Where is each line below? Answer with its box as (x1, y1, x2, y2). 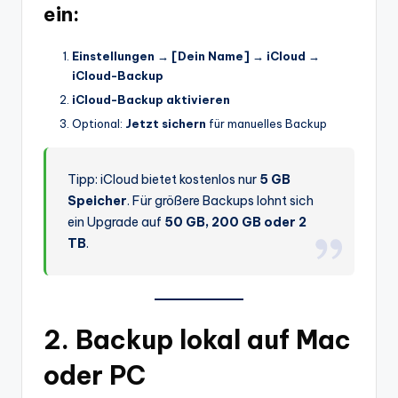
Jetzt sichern (125, 116, 206, 131)
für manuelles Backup (206, 116, 327, 131)
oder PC (44, 359, 146, 393)
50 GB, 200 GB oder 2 (164, 214, 307, 231)
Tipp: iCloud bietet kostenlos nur (68, 171, 260, 188)
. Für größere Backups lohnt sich (127, 193, 314, 210)
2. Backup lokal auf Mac (44, 323, 351, 357)
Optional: (72, 116, 125, 131)
